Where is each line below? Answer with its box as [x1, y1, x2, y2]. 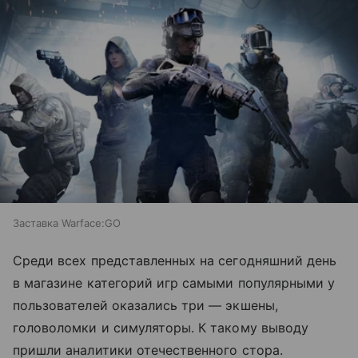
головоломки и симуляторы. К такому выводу [13, 320, 308, 336]
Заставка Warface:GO [13, 217, 121, 230]
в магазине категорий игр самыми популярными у [13, 275, 336, 292]
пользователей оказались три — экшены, [13, 297, 278, 314]
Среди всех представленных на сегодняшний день [13, 253, 337, 269]
